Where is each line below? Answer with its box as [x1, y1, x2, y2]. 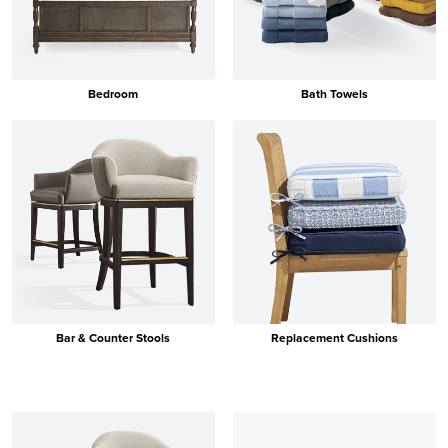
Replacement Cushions [271, 328, 399, 347]
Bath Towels [301, 85, 369, 104]
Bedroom [88, 85, 139, 104]
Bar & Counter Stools [56, 328, 171, 347]
